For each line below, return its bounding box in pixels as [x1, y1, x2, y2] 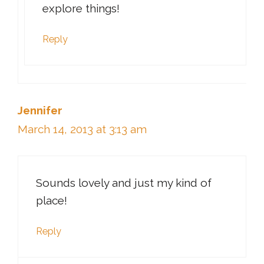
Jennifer [18, 103, 62, 117]
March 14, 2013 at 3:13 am [18, 122, 147, 136]
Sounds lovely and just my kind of [36, 176, 212, 190]
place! [36, 194, 67, 207]
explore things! [42, 1, 120, 15]
